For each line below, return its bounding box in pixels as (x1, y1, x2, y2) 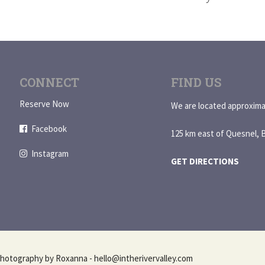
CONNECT (20, 74, 80, 90)
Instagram (31, 147, 69, 159)
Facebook (31, 122, 67, 134)
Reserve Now (20, 98, 70, 109)
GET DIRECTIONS (171, 155, 239, 167)
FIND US (171, 74, 221, 90)
